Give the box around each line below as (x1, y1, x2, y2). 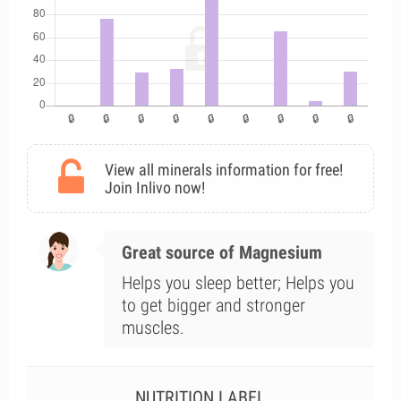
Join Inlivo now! (105, 178, 205, 197)
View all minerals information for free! (105, 160, 343, 179)
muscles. (121, 317, 184, 338)
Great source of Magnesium (121, 242, 322, 263)
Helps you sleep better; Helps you (121, 272, 354, 294)
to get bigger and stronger (121, 294, 305, 316)
